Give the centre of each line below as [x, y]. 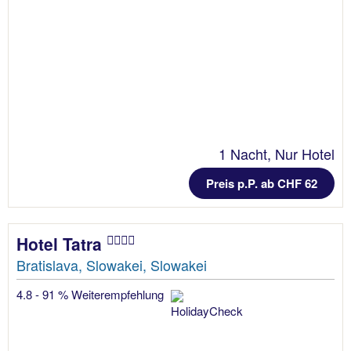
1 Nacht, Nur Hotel [277, 153]
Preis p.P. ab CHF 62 [262, 183]
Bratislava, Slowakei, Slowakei [112, 264]
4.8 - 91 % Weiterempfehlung [92, 294]
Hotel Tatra [62, 243]
